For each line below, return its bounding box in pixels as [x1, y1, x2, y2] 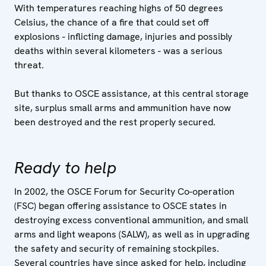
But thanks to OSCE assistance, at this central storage [14, 87, 249, 100]
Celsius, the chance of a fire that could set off [14, 16, 209, 28]
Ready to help [14, 157, 116, 178]
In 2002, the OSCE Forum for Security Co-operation [14, 185, 235, 198]
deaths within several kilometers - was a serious [14, 45, 223, 57]
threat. [14, 59, 44, 71]
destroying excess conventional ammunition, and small [14, 214, 248, 226]
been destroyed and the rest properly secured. [14, 116, 216, 128]
